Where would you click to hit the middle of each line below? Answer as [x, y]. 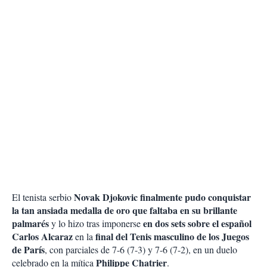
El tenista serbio [42, 197]
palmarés [32, 223]
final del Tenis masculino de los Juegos [172, 237]
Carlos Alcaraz [42, 237]
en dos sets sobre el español [197, 223]
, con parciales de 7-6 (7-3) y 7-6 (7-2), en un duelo [141, 250]
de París [28, 250]
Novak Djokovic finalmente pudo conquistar [161, 197]
